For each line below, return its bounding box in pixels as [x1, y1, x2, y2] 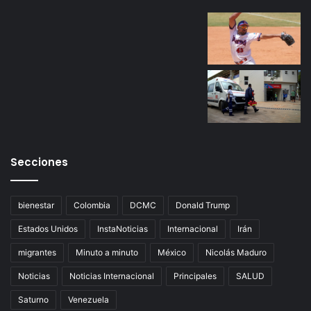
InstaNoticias [97, 223, 148, 234]
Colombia [74, 199, 110, 210]
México [158, 246, 186, 258]
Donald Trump [176, 199, 230, 210]
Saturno [18, 294, 49, 305]
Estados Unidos [18, 223, 78, 234]
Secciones [10, 154, 68, 169]
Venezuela [68, 294, 109, 305]
